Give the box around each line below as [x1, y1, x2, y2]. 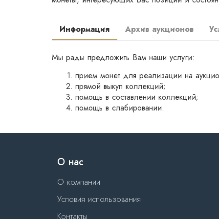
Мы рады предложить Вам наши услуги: [52, 52, 195, 63]
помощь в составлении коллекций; [75, 91, 198, 103]
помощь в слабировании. [75, 102, 164, 113]
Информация [60, 23, 109, 35]
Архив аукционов [125, 23, 194, 35]
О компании [57, 176, 100, 188]
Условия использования [57, 193, 141, 205]
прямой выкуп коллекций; [75, 81, 166, 92]
